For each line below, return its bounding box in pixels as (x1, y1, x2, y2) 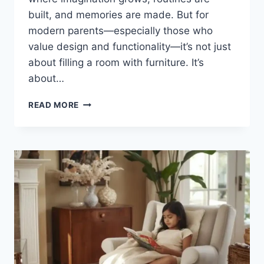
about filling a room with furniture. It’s (28, 57, 204, 69)
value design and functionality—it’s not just (28, 41, 231, 53)
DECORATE (78, 122, 126, 132)
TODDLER (78, 147, 120, 157)
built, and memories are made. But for (28, 9, 209, 21)
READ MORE (28, 100, 80, 110)
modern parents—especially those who (28, 25, 213, 37)
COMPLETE (78, 184, 126, 194)
